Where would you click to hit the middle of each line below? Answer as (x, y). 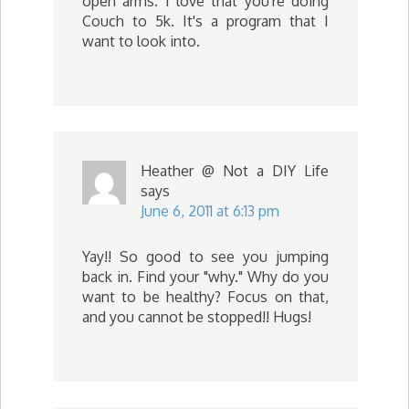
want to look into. (141, 41)
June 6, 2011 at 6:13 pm (210, 211)
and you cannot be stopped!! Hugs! (197, 317)
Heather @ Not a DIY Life (235, 171)
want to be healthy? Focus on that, (205, 297)
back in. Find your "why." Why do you (205, 277)
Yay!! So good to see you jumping (205, 257)
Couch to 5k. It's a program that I (205, 21)
